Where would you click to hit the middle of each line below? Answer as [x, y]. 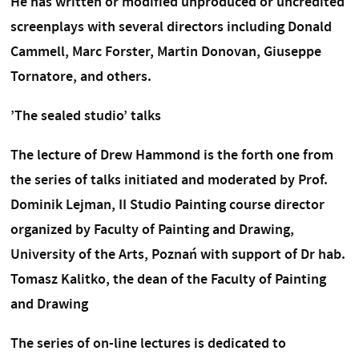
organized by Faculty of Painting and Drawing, [152, 229]
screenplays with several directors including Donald [171, 26]
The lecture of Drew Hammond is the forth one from [171, 154]
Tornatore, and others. [81, 76]
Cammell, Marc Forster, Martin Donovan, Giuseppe [165, 51]
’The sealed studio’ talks [85, 115]
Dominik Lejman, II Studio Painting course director [167, 204]
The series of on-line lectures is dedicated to [148, 343]
